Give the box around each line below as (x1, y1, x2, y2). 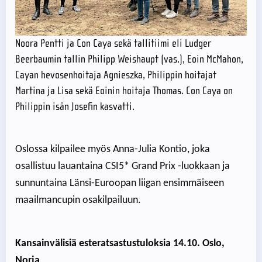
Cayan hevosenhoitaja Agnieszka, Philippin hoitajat (15, 69, 216, 82)
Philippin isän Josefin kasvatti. (15, 101, 135, 113)
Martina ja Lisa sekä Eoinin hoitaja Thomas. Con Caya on (15, 85, 233, 98)
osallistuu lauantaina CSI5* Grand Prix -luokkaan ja (15, 161, 230, 173)
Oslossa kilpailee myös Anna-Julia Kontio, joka (15, 144, 210, 156)
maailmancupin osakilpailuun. (15, 195, 141, 206)
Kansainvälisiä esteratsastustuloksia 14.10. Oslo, (15, 238, 225, 250)
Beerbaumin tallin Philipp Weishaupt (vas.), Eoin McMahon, (15, 53, 243, 66)
